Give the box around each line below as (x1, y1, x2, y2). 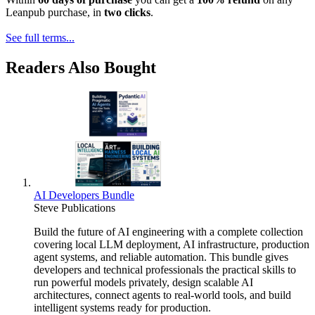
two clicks (104, 6, 150, 19)
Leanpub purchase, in (6, 6, 104, 19)
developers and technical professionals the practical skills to (34, 264, 296, 276)
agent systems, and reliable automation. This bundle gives (34, 251, 288, 264)
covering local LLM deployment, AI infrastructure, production (34, 238, 309, 251)
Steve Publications (34, 202, 115, 214)
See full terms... (6, 32, 75, 44)
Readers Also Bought (6, 58, 156, 77)
